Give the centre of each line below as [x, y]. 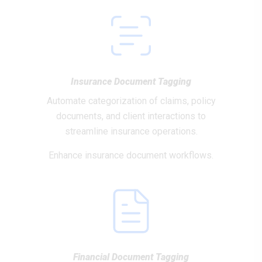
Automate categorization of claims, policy [131, 101]
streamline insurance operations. [131, 131]
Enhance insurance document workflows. [131, 155]
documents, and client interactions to [131, 116]
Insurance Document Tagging [131, 82]
